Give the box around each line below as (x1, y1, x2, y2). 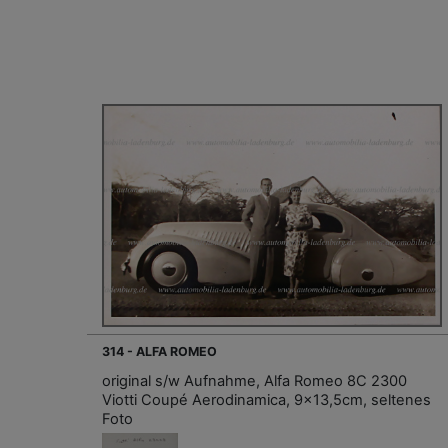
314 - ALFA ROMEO (102, 343, 217, 359)
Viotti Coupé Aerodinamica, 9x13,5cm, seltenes (102, 390, 431, 409)
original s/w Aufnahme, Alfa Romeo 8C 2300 (102, 371, 407, 390)
